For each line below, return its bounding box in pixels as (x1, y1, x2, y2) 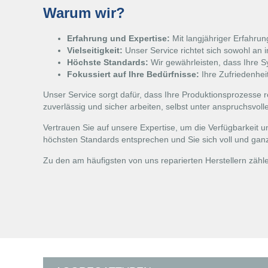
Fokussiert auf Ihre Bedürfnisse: (67, 69, 199, 79)
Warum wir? (43, 5, 125, 21)
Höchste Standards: (67, 57, 148, 67)
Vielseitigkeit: (67, 45, 123, 55)
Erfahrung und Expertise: (67, 33, 170, 43)
